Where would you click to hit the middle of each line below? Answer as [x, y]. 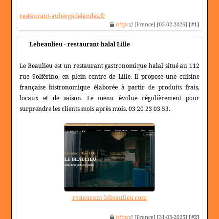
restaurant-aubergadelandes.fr [62, 16]
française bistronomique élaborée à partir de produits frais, [109, 88]
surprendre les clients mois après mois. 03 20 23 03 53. [95, 109]
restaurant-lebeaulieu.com [109, 198]
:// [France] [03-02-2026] [159, 24]
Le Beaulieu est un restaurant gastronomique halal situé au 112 [109, 66]
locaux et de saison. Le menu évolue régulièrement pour [109, 98]
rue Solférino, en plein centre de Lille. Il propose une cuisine [109, 77]
